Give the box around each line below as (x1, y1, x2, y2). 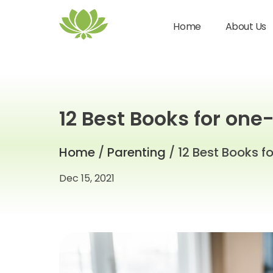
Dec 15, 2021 (59, 171, 115, 185)
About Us (225, 19, 266, 34)
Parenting (107, 144, 166, 161)
